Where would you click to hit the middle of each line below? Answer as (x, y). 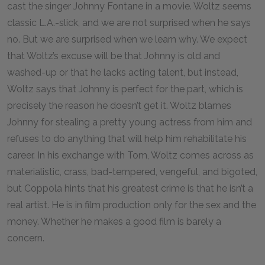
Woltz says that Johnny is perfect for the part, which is (125, 89)
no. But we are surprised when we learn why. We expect (127, 39)
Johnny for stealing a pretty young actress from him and (130, 122)
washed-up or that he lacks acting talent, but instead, (123, 72)
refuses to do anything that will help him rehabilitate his (127, 139)
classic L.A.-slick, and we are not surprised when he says (129, 23)
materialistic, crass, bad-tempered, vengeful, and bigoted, (132, 172)
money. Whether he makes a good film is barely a (114, 222)
